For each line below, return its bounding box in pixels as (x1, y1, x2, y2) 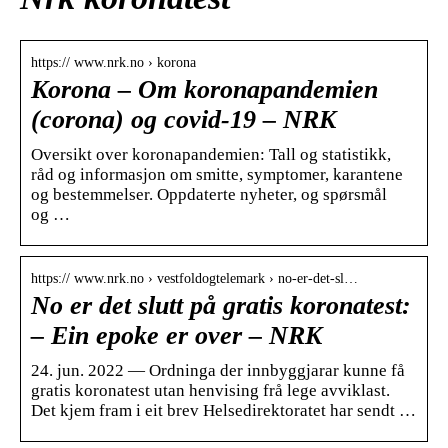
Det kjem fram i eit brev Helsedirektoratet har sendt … (31, 400, 416, 420)
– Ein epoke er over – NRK (31, 320, 322, 350)
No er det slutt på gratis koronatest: (31, 290, 411, 320)
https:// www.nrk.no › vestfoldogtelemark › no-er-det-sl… (31, 270, 358, 286)
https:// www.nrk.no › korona (31, 54, 196, 70)
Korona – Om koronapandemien (31, 74, 378, 104)
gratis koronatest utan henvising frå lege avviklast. (31, 380, 390, 400)
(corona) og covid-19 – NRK (31, 104, 336, 134)
